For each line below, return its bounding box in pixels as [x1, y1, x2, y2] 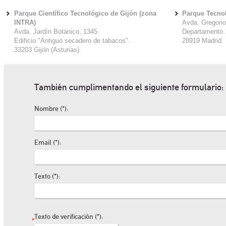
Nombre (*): [34, 104, 68, 113]
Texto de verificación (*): [34, 212, 103, 221]
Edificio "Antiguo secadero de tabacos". [14, 36, 130, 44]
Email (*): [34, 138, 61, 147]
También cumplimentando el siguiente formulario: [34, 81, 223, 92]
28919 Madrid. [182, 36, 224, 44]
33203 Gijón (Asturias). [14, 45, 81, 53]
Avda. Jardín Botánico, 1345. [14, 27, 99, 35]
